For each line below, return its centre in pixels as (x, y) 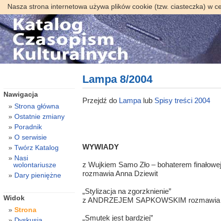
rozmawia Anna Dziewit (120, 174)
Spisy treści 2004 (182, 100)
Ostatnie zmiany (39, 116)
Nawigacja (20, 94)
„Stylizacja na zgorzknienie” (127, 191)
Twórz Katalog (36, 147)
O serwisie (30, 137)
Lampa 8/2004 (117, 79)
